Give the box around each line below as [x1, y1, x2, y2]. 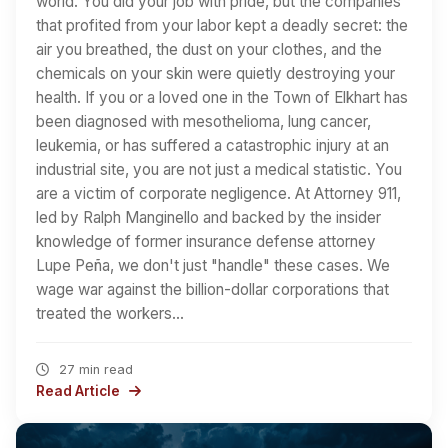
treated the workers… [36, 303, 184, 323]
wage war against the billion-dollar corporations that [36, 279, 389, 299]
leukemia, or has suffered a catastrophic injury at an [36, 135, 389, 155]
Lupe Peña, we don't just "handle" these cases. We [36, 255, 390, 275]
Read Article [36, 382, 123, 399]
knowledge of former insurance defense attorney [36, 231, 376, 251]
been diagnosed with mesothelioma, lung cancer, [36, 111, 371, 131]
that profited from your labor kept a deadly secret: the [36, 15, 408, 35]
